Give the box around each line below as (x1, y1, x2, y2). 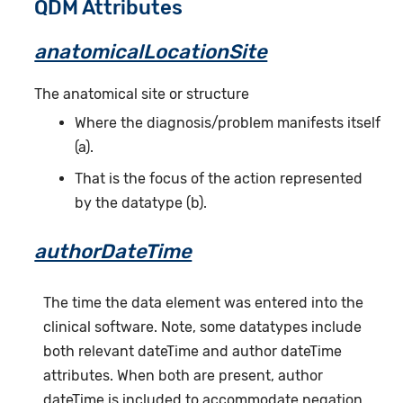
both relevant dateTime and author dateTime (43, 342, 343, 360)
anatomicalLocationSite (34, 40, 268, 65)
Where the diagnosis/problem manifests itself (74, 113, 381, 131)
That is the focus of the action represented (74, 170, 363, 188)
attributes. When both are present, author (43, 366, 324, 384)
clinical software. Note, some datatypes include (43, 318, 363, 336)
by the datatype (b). (74, 194, 207, 212)
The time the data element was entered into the (43, 293, 364, 311)
